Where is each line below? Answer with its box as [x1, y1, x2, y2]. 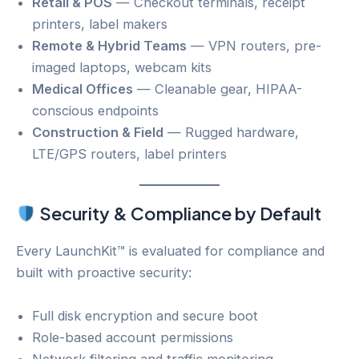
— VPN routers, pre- [187, 37, 321, 54]
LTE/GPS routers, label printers [32, 145, 227, 162]
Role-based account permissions [32, 329, 233, 345]
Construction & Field [32, 123, 163, 140]
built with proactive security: [16, 264, 192, 281]
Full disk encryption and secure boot [32, 307, 258, 324]
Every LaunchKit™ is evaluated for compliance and [16, 243, 325, 260]
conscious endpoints [32, 102, 159, 119]
